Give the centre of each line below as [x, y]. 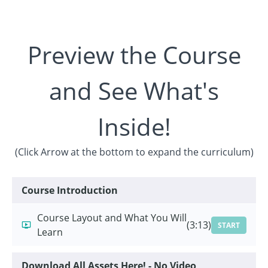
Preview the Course [134, 55]
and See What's [134, 91]
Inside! [134, 127]
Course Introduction [70, 191]
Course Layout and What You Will [112, 218]
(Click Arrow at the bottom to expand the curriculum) [134, 152]
